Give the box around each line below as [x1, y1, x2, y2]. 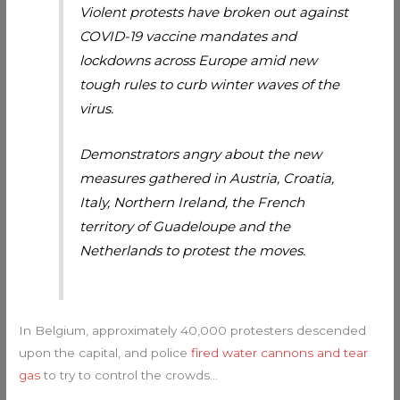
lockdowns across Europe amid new [79, 51, 318, 69]
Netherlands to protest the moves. [79, 241, 306, 259]
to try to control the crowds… [40, 368, 219, 383]
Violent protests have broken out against [79, 3, 349, 21]
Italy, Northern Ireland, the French [79, 193, 305, 211]
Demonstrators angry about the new [79, 145, 322, 162]
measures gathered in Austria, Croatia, [79, 169, 335, 187]
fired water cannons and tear [191, 346, 369, 361]
